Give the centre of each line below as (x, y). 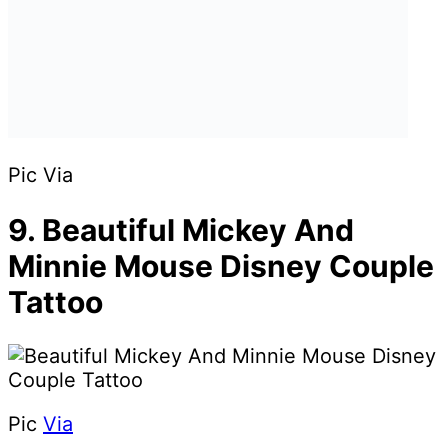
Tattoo (55, 301)
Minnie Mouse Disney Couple (221, 265)
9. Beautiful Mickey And (181, 229)
